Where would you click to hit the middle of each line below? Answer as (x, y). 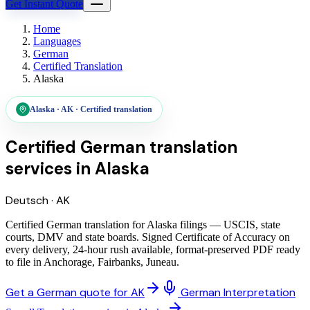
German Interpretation (238, 292)
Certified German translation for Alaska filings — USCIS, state (143, 224)
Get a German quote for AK (75, 292)
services (39, 168)
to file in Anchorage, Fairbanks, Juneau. (92, 262)
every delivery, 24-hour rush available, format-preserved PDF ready (153, 249)
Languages (57, 41)
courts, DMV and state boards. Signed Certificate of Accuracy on (148, 237)
